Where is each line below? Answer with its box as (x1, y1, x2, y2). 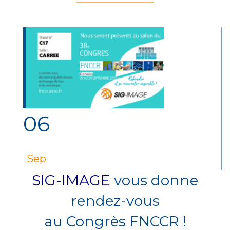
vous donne (110, 171, 198, 189)
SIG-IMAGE (32, 171, 110, 189)
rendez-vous (70, 191, 160, 209)
